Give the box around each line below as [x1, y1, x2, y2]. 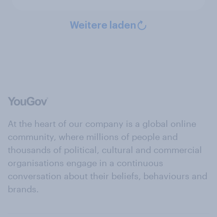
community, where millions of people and [8, 131, 178, 142]
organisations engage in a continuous [8, 157, 163, 168]
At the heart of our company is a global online [8, 118, 196, 129]
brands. [8, 183, 39, 194]
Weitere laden [69, 20, 136, 31]
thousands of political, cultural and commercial [8, 144, 202, 155]
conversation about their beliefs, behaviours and [8, 170, 207, 181]
